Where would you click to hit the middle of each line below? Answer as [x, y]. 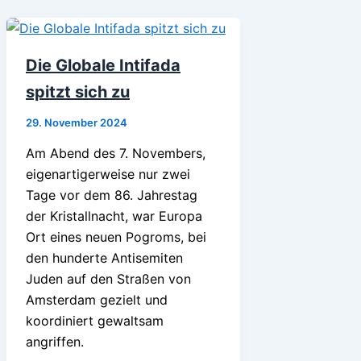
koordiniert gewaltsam [95, 320]
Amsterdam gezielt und [97, 299]
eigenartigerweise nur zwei [108, 174]
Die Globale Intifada [103, 65]
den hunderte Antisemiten [104, 257]
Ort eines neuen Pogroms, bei [116, 237]
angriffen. [55, 341]
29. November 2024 [77, 122]
